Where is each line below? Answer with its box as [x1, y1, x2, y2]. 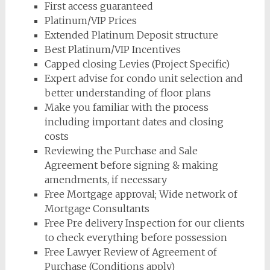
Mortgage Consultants [44, 202, 149, 215]
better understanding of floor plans [44, 86, 211, 99]
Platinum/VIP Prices [44, 14, 137, 27]
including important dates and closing [44, 115, 224, 128]
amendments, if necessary [44, 173, 167, 186]
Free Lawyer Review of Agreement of [44, 245, 217, 258]
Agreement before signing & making [44, 159, 218, 171]
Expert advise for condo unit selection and [44, 72, 243, 84]
